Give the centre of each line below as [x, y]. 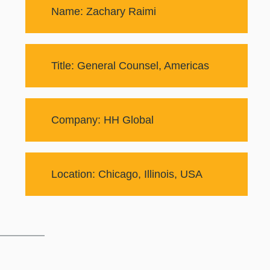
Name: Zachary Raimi [103, 11]
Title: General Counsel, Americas [130, 65]
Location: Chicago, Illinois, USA [127, 174]
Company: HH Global [102, 120]
